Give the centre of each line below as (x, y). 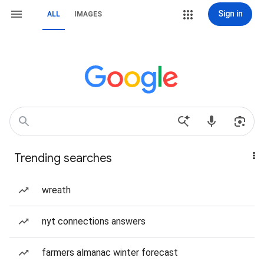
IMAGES (88, 14)
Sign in (230, 14)
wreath (56, 190)
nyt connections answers (94, 221)
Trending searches (63, 158)
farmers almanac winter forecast (110, 253)
